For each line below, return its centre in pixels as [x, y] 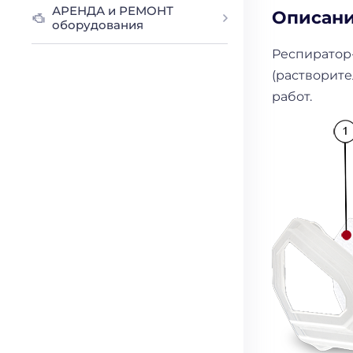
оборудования [98, 25]
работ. [292, 96]
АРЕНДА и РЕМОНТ [113, 11]
